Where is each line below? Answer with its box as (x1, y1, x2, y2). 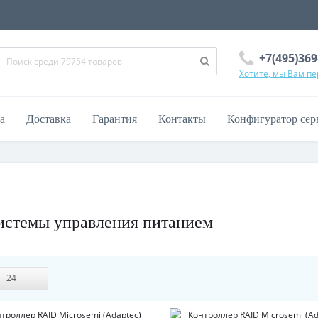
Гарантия (92, 113, 137, 125)
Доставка (26, 113, 71, 125)
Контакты (158, 113, 206, 125)
